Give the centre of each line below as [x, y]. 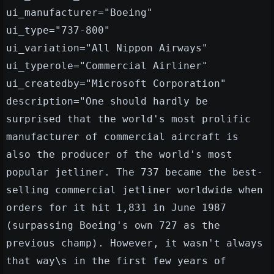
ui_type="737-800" [58, 31]
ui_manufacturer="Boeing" [80, 13]
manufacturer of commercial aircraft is [122, 137]
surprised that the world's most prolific [128, 119]
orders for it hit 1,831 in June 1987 [116, 208]
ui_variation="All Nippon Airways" [107, 48]
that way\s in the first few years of [116, 261]
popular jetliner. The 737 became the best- [135, 172]
